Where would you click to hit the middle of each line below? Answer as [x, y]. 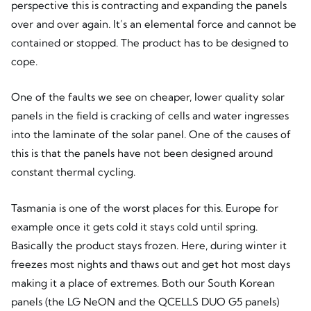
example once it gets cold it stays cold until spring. [134, 226]
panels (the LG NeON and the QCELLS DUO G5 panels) [145, 301]
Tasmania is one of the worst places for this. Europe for [144, 208]
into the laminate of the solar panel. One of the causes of [151, 135]
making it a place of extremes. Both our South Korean [143, 283]
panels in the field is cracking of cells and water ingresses [150, 116]
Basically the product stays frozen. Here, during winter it [149, 245]
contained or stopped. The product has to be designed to [150, 43]
